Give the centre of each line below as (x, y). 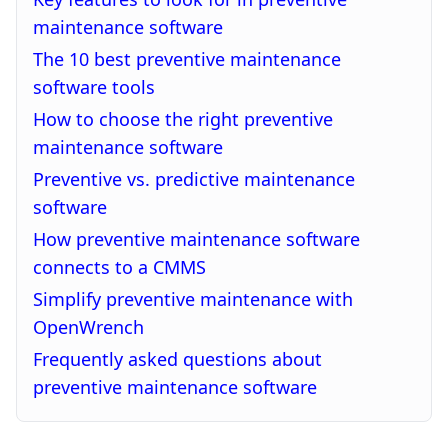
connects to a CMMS (119, 267)
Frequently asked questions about (177, 359)
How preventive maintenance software (196, 239)
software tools (94, 87)
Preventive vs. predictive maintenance (194, 179)
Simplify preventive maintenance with (193, 299)
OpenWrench (88, 327)
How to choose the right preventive (183, 119)
